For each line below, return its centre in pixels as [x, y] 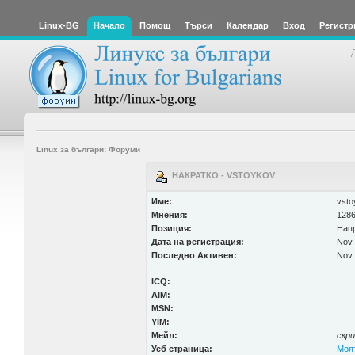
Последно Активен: [194, 255]
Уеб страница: [181, 349]
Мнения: [169, 215]
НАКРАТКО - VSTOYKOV [221, 175]
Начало [109, 25]
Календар [248, 25]
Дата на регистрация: [197, 242]
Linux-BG [59, 25]
